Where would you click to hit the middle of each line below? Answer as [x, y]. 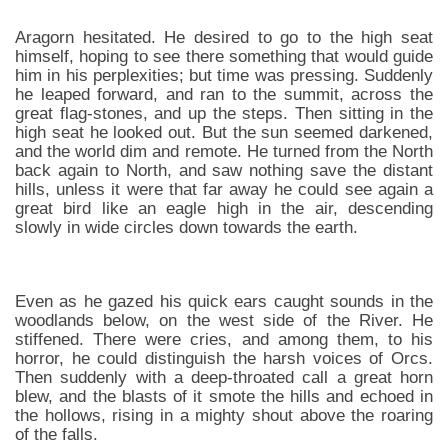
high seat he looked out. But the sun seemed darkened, [224, 132]
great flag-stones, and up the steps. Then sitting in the [224, 113]
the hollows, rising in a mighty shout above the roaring [224, 415]
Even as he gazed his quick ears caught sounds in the [224, 301]
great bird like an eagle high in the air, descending [224, 208]
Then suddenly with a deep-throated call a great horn [224, 377]
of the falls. [56, 434]
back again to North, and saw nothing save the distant [224, 170]
